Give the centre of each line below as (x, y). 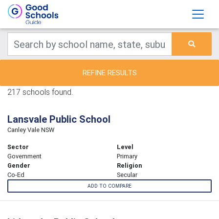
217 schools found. (40, 92)
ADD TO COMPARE (109, 186)
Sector (18, 147)
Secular (127, 175)
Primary (127, 156)
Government (24, 156)
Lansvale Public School (59, 119)
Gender (19, 165)
